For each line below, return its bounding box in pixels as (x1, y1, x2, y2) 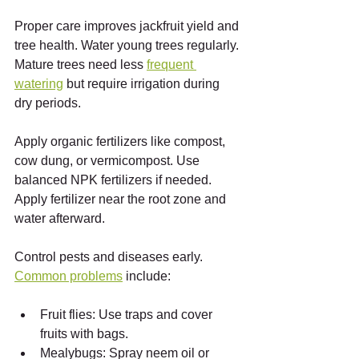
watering (14, 77, 63, 91)
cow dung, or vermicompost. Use (14, 154, 203, 168)
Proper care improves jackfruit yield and (14, 19, 242, 34)
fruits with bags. (40, 327, 128, 341)
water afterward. (14, 212, 105, 226)
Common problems (14, 269, 123, 284)
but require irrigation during (63, 77, 223, 91)
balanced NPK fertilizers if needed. (14, 173, 215, 188)
